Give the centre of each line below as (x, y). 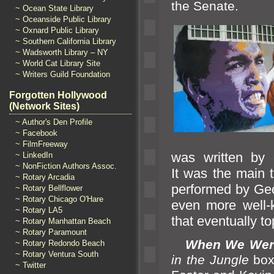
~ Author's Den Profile (54, 122)
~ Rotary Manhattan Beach (63, 221)
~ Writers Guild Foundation (63, 74)
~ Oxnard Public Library (57, 30)
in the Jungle (213, 260)
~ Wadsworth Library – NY (62, 52)
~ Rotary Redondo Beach (60, 243)
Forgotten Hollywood (58, 95)
